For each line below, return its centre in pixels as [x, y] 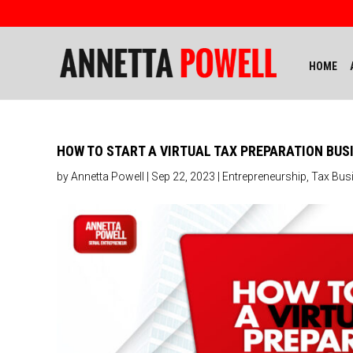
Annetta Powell [108, 176]
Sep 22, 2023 [183, 176]
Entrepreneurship [264, 176]
